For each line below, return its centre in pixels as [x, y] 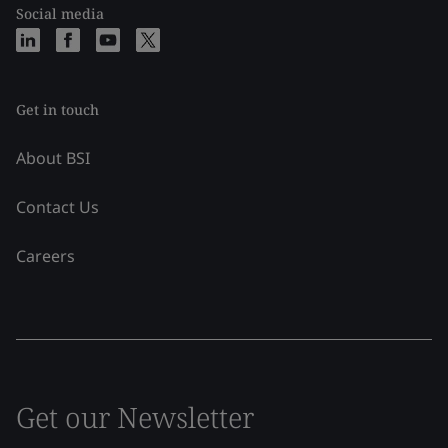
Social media [60, 13]
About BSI [53, 157]
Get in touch [57, 109]
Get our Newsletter [135, 416]
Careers [45, 255]
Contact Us [57, 206]
